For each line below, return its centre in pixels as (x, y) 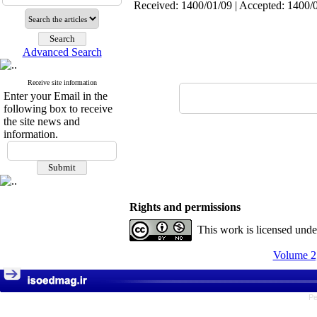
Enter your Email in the (56, 96)
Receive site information (62, 82)
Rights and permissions (185, 207)
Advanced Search (62, 52)
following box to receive (58, 109)
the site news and (42, 121)
